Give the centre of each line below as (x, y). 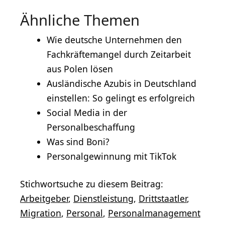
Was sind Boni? (78, 141)
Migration (41, 213)
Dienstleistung (103, 198)
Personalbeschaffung (91, 127)
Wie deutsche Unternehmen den (114, 39)
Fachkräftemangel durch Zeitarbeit (119, 54)
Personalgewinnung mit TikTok (111, 156)
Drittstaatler (163, 198)
